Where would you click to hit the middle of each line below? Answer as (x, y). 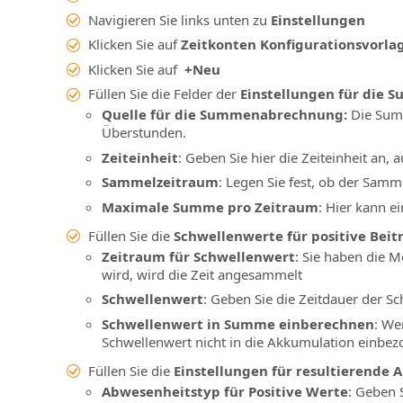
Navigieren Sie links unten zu (179, 19)
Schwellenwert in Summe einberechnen (237, 323)
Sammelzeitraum (160, 182)
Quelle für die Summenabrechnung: (224, 115)
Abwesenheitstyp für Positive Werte (224, 391)
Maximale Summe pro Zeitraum (210, 206)
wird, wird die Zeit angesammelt (201, 274)
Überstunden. (143, 133)
